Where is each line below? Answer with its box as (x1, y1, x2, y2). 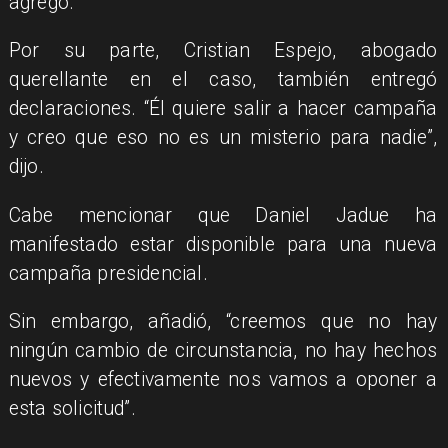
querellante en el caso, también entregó (8, 68, 438, 92)
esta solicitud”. (8, 396, 136, 420)
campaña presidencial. (8, 261, 208, 285)
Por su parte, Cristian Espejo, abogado (8, 39, 438, 63)
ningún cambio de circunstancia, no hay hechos (8, 338, 438, 362)
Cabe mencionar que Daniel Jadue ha (8, 203, 438, 227)
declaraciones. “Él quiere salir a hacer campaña (8, 97, 438, 121)
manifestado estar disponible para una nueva (8, 232, 438, 256)
